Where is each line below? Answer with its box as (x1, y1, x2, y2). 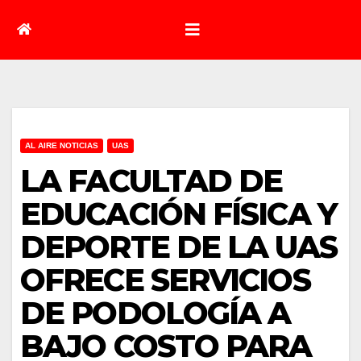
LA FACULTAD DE (20, 161, 283, 200)
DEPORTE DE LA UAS (20, 227, 337, 266)
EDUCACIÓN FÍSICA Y (20, 194, 337, 233)
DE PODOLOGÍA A (20, 293, 291, 332)
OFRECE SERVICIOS (20, 260, 310, 299)
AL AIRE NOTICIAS (25, 140, 98, 150)
